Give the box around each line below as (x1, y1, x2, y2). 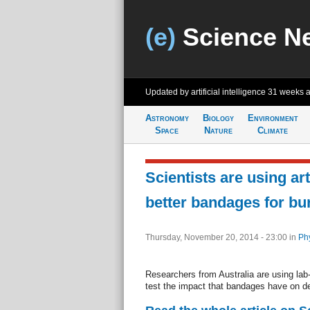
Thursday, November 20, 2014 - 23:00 (145, 232, 289, 242)
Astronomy (145, 113, 189, 123)
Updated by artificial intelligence (145, 87, 268, 97)
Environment (247, 113, 298, 123)
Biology (202, 113, 234, 123)
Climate (257, 125, 288, 136)
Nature (203, 125, 232, 136)
